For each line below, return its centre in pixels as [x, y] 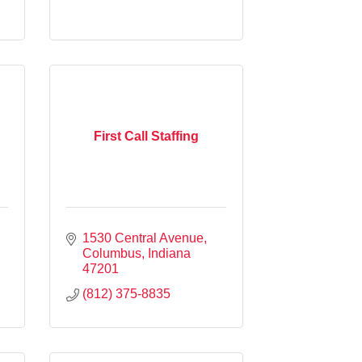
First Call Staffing [146, 136]
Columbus [112, 253]
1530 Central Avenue [143, 238]
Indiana [169, 253]
